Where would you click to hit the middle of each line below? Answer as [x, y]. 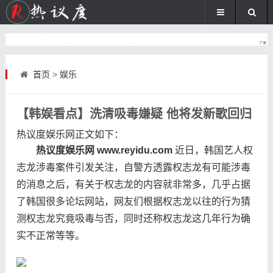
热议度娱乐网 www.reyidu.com [104, 150]
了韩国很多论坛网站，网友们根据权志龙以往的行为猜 [133, 201]
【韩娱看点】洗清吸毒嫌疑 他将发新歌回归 [134, 114]
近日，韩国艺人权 [212, 150]
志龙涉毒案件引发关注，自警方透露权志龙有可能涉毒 [133, 167]
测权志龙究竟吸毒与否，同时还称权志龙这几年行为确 [133, 218]
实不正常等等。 [50, 235]
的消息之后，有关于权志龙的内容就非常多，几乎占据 [133, 184]
